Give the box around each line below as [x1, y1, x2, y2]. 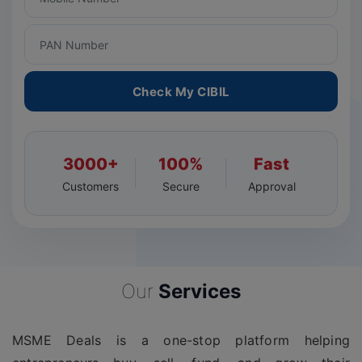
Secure [162, 179, 200, 194]
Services [154, 280, 241, 304]
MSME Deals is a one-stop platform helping [12, 332, 350, 349]
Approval [247, 179, 296, 194]
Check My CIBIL [132, 84, 230, 100]
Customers [62, 179, 119, 194]
